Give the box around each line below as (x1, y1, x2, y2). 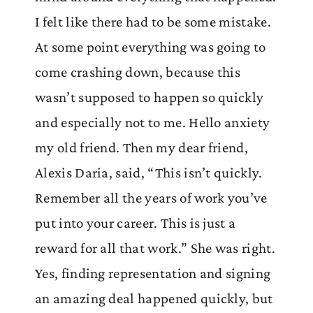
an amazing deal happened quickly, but (35, 290, 273, 307)
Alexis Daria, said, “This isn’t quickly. (35, 164, 263, 182)
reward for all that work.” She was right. (35, 240, 275, 257)
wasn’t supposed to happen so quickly (35, 89, 264, 106)
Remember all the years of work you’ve (35, 189, 268, 207)
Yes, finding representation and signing (35, 265, 271, 282)
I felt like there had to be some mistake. (35, 13, 271, 31)
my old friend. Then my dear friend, (35, 139, 249, 156)
